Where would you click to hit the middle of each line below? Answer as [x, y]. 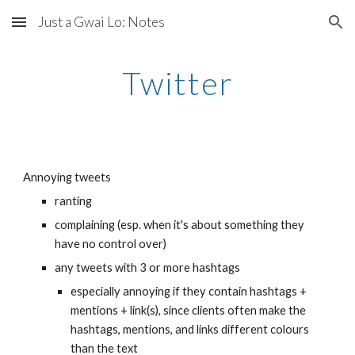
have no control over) [111, 244]
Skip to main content [69, 29]
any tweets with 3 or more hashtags [148, 267]
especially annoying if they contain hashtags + [189, 291]
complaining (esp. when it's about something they [180, 225]
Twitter [177, 83]
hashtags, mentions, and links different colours [190, 329]
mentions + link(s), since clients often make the [189, 310]
